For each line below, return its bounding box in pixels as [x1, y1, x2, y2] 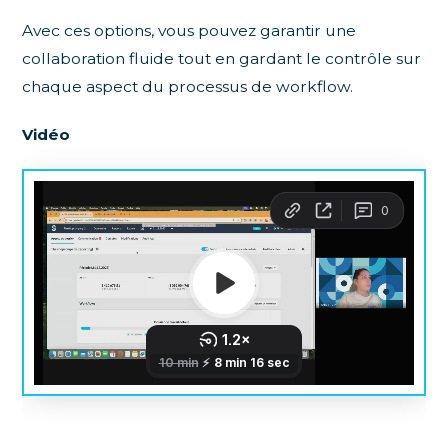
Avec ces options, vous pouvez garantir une [22, 21, 357, 41]
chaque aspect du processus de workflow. [22, 77, 354, 97]
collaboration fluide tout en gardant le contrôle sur [22, 49, 422, 69]
